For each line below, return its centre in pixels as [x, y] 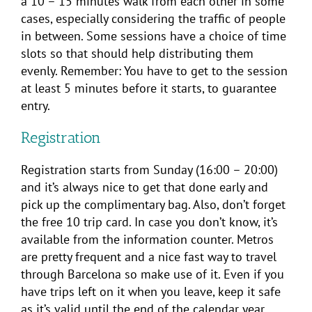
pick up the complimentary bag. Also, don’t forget [153, 204]
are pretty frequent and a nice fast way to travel [149, 256]
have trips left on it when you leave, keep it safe [151, 291]
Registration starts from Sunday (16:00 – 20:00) [149, 169]
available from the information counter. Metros [147, 239]
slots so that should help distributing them [137, 53]
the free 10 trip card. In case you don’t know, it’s [149, 221]
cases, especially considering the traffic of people [153, 18]
